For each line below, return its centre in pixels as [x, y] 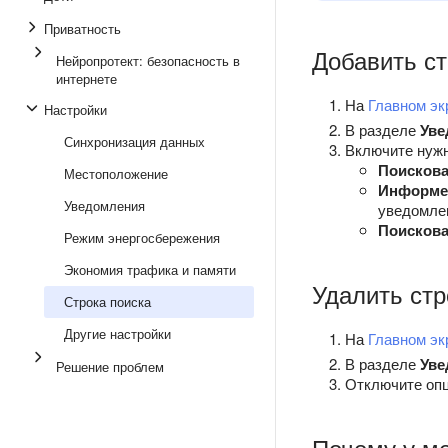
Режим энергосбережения [142, 237]
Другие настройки [117, 333]
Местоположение [116, 173]
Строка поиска [107, 301]
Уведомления [104, 205]
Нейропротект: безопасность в [148, 60]
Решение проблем [110, 366]
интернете [86, 78]
